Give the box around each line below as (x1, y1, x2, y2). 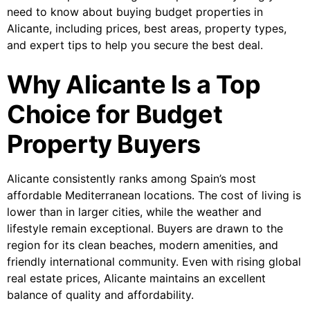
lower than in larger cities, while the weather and (7, 205, 262, 219)
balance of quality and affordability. (7, 288, 194, 302)
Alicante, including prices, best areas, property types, (7, 21, 286, 36)
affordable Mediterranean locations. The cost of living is (7, 188, 301, 203)
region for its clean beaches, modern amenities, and (7, 238, 278, 253)
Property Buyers (7, 129, 201, 160)
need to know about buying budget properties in (7, 5, 263, 19)
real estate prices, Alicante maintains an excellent (7, 271, 266, 286)
